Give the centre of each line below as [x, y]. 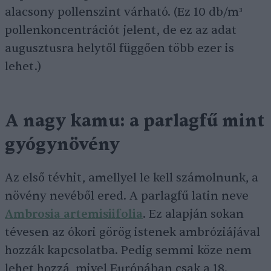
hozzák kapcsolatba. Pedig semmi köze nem [128, 251]
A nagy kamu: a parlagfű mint [135, 121]
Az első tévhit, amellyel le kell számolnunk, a [132, 178]
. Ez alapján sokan [193, 214]
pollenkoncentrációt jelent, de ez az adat [121, 31]
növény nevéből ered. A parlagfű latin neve [127, 196]
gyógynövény [62, 145]
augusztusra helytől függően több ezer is [119, 49]
